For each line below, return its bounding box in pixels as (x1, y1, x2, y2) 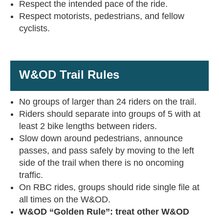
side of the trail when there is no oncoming (19, 158, 184, 168)
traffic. (19, 170, 43, 180)
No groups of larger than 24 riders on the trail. (19, 97, 197, 107)
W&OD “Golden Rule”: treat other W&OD (19, 207, 189, 217)
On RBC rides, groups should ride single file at (19, 182, 199, 193)
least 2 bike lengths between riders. (19, 121, 157, 131)
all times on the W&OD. (19, 195, 113, 205)
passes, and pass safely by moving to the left (19, 146, 194, 156)
